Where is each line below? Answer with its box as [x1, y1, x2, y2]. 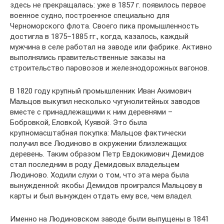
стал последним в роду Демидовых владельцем [10, 160, 179, 169]
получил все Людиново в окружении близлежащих [10, 139, 186, 148]
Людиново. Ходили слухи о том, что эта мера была [10, 170, 189, 179]
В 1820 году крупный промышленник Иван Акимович [10, 86, 191, 95]
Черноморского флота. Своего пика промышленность [10, 21, 199, 30]
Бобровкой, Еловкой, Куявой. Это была [10, 118, 147, 127]
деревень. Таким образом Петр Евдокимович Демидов [10, 149, 204, 158]
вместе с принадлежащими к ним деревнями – [10, 107, 172, 116]
